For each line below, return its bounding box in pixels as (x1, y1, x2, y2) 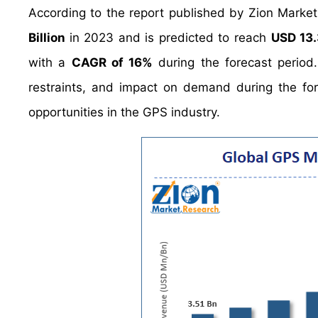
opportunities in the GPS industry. (28, 105, 220, 119)
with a (28, 55, 72, 70)
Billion (28, 31, 70, 45)
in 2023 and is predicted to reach (69, 31, 271, 45)
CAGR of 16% (71, 55, 153, 70)
